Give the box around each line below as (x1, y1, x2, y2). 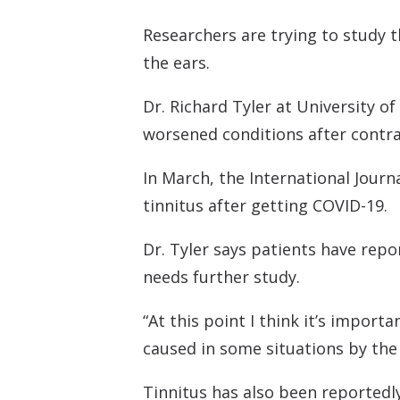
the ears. (143, 52, 210, 74)
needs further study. (143, 266, 300, 288)
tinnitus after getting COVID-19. (143, 195, 387, 217)
